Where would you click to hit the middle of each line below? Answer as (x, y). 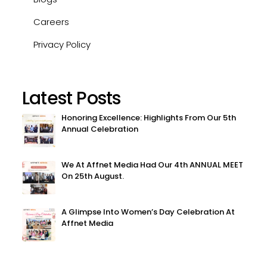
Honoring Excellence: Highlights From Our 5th (149, 117)
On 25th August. (93, 176)
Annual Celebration (100, 129)
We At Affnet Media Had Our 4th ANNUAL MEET (152, 164)
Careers (51, 21)
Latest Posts (72, 98)
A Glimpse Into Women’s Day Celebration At (148, 212)
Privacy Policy (62, 44)
